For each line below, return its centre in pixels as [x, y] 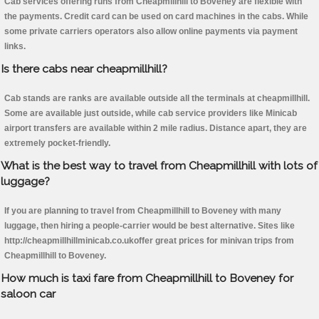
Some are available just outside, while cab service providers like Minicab [151, 114]
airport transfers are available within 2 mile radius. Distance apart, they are [156, 129]
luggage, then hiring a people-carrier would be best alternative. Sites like [150, 226]
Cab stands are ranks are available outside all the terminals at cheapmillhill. [157, 99]
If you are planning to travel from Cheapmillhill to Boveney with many [143, 211]
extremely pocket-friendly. [57, 143]
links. [15, 47]
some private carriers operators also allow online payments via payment [151, 32]
